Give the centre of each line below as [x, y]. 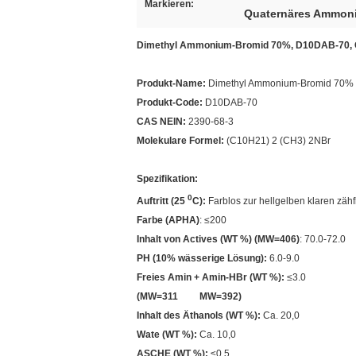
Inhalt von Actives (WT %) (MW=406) [218, 239]
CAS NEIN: [163, 122]
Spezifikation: [167, 179]
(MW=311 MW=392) [189, 296]
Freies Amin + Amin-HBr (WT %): [211, 277]
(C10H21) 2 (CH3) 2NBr [279, 141]
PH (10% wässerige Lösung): [202, 258]
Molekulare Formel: [182, 141]
